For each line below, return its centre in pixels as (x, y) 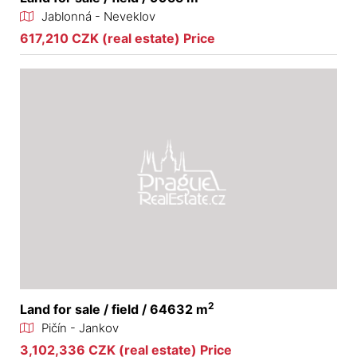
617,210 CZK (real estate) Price (118, 39)
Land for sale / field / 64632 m (114, 309)
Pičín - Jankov (80, 328)
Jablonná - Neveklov (98, 17)
